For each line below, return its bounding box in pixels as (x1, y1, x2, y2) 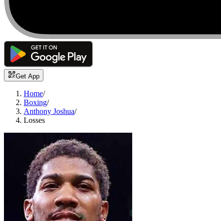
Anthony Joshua (24, 107, 74, 116)
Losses (24, 116, 45, 125)
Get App (16, 73, 39, 80)
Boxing (24, 98, 47, 107)
